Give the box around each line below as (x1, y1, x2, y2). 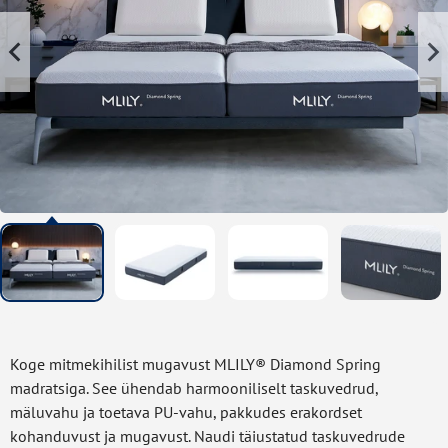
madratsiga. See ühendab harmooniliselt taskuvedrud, (10, 377, 378, 398)
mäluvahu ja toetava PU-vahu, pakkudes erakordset (10, 401, 362, 422)
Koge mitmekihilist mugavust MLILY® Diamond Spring (10, 353, 381, 374)
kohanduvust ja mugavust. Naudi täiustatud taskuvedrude (10, 425, 405, 446)
